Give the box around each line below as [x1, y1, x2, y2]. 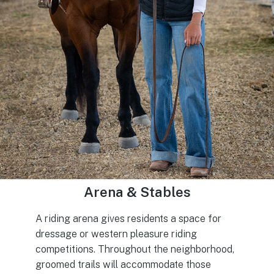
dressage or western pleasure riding [35, 228, 197, 240]
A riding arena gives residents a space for [35, 212, 221, 224]
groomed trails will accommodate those [35, 258, 211, 270]
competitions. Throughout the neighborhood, [35, 243, 234, 255]
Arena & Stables [83, 183, 191, 200]
